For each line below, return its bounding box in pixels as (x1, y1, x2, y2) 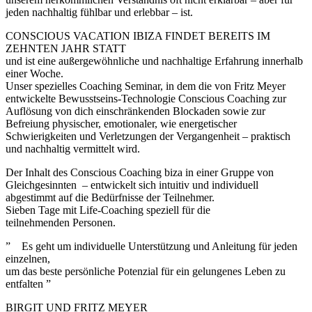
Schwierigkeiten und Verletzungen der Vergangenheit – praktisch (6, 130, 290, 142)
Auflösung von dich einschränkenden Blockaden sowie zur (6, 104, 265, 117)
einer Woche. (6, 67, 63, 79)
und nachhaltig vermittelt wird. (6, 142, 140, 155)
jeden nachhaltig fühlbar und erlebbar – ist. (6, 6, 193, 18)
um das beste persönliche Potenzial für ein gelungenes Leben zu (6, 265, 286, 277)
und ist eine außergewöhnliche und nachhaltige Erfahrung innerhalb (6, 54, 303, 67)
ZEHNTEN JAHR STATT (6, 42, 126, 54)
